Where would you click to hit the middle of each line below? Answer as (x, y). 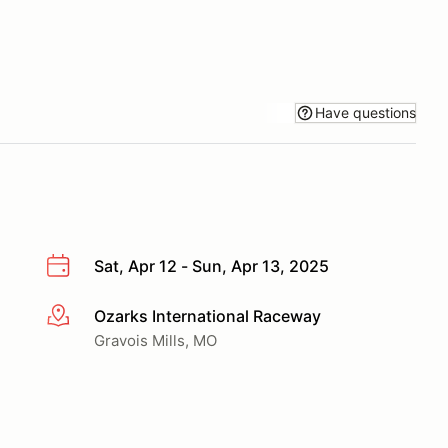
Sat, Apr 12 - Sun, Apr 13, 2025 (211, 266)
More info (81, 316)
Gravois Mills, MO (155, 340)
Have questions (365, 112)
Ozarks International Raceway (207, 315)
